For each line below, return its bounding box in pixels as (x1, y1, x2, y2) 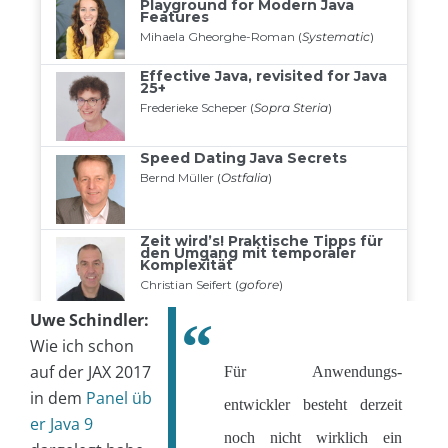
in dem (30, 387, 86, 410)
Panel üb (86, 387, 152, 410)
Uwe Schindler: (30, 309, 149, 332)
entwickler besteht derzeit (224, 396, 402, 414)
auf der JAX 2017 (30, 361, 151, 384)
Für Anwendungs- (224, 363, 402, 381)
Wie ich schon (30, 335, 134, 358)
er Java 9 (30, 413, 93, 436)
